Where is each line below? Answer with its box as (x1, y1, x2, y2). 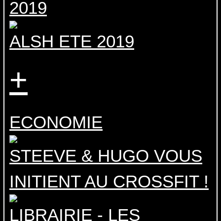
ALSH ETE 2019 (9, 32, 134, 51)
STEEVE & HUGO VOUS (9, 146, 202, 166)
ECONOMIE (9, 112, 103, 132)
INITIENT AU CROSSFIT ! (9, 172, 209, 191)
